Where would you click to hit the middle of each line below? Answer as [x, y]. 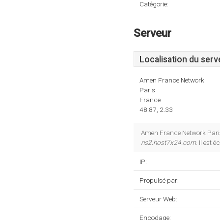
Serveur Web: [158, 199]
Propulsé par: [159, 180]
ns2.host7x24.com [168, 142]
